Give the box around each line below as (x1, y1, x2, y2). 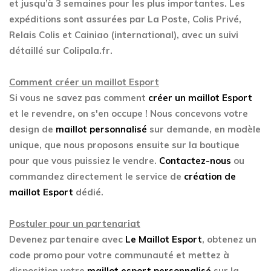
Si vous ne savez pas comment (9, 92, 148, 103)
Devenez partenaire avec (9, 233, 125, 245)
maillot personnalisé (56, 123, 147, 135)
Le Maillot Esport (125, 233, 202, 245)
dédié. (73, 186, 103, 198)
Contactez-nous (159, 155, 231, 166)
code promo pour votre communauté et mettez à (9, 249, 229, 261)
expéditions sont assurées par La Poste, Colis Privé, (9, 13, 241, 25)
